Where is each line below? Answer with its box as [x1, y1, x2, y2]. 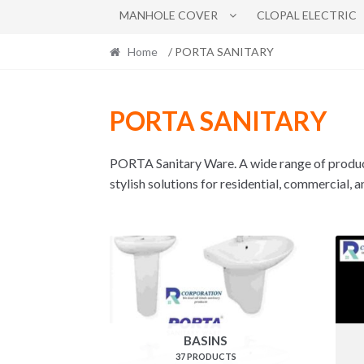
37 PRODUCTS [175, 351, 236, 362]
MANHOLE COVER [119, 7, 219, 22]
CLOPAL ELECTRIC [256, 7, 357, 22]
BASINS [184, 333, 228, 349]
